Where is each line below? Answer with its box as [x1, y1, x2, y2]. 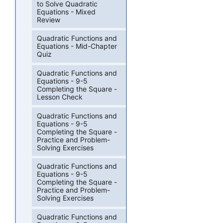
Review [37, 15, 61, 24]
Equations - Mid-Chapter [37, 42, 117, 51]
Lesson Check [37, 93, 83, 101]
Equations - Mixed [37, 7, 96, 16]
